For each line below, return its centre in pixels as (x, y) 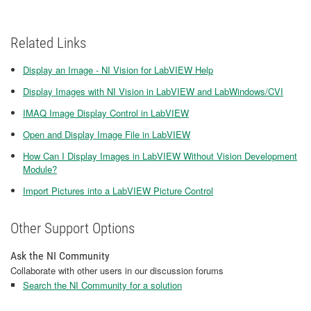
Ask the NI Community (60, 256)
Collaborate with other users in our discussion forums (117, 270)
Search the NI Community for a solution (102, 285)
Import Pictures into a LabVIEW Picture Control (118, 191)
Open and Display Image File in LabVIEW (107, 134)
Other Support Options (73, 228)
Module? (40, 169)
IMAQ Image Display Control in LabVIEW (106, 113)
